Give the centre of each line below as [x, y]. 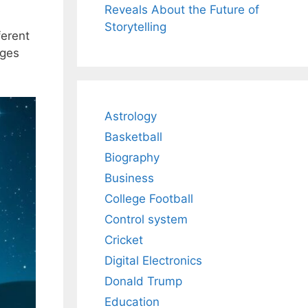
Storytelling [135, 27]
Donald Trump [143, 282]
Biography [132, 158]
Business [129, 178]
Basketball [133, 137]
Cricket [124, 240]
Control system [146, 220]
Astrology [131, 117]
